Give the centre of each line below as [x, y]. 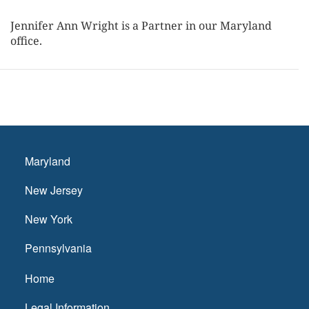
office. [26, 41]
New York [49, 219]
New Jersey [54, 190]
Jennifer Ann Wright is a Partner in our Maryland [141, 26]
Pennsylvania [58, 248]
